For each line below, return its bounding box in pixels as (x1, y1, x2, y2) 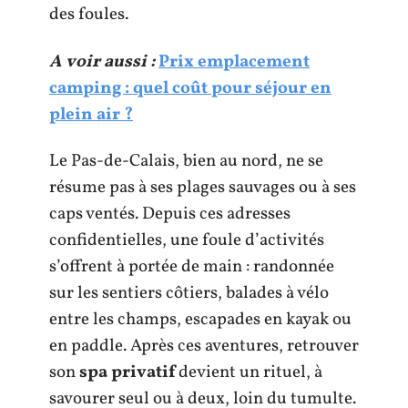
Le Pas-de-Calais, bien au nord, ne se (49, 149, 323, 173)
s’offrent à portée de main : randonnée (49, 255, 334, 279)
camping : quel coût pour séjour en (49, 76, 331, 100)
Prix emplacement (158, 49, 310, 74)
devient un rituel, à (175, 361, 322, 384)
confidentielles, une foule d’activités (49, 229, 324, 252)
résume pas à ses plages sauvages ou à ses (49, 176, 356, 199)
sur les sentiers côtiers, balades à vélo (49, 281, 329, 305)
